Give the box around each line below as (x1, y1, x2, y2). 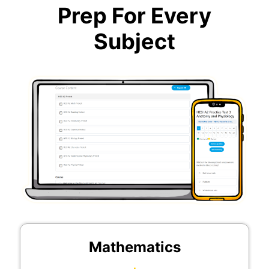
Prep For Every (58, 2, 211, 29)
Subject (94, 28, 175, 55)
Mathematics (88, 238, 181, 256)
